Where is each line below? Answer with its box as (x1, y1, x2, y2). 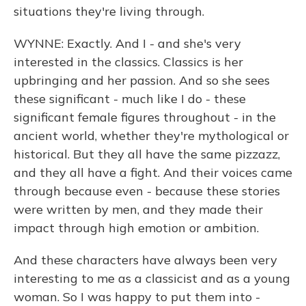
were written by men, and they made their (14, 201, 263, 217)
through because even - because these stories (14, 183, 280, 199)
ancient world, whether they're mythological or (14, 128, 289, 143)
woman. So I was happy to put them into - (14, 289, 260, 305)
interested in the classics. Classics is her (14, 54, 243, 70)
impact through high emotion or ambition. (14, 220, 259, 236)
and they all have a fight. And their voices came (14, 165, 292, 180)
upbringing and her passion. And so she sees (14, 72, 270, 88)
